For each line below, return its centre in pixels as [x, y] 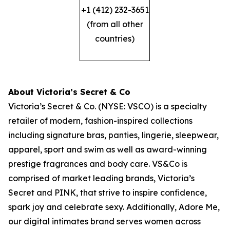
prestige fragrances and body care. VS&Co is [98, 164]
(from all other [115, 24]
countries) [115, 39]
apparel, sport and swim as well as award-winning [108, 149]
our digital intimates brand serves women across [104, 221]
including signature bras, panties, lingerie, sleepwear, [113, 135]
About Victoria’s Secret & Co [69, 92]
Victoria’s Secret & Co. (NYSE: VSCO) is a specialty [108, 106]
